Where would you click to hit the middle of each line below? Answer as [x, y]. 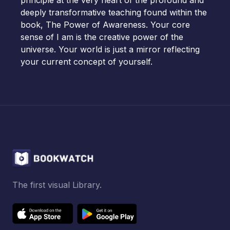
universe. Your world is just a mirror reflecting [110, 49]
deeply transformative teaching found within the [114, 12]
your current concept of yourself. [87, 62]
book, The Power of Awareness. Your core [105, 25]
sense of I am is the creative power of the [102, 37]
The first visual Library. [57, 185]
